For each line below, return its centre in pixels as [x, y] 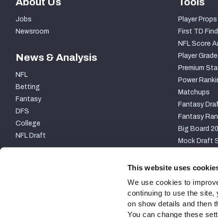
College [28, 124]
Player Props [197, 19]
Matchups [194, 92]
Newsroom [32, 32]
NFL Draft [31, 136]
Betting [28, 87]
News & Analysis [56, 58]
